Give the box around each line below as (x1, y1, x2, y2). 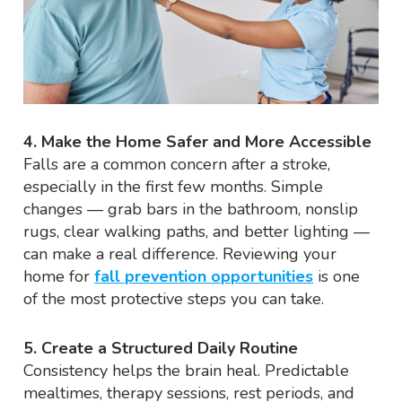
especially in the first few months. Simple (23, 176, 324, 198)
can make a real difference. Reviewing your (23, 243, 337, 266)
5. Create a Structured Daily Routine (23, 337, 299, 360)
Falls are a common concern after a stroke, (23, 153, 331, 176)
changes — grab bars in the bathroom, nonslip (23, 198, 359, 221)
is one (313, 266, 361, 288)
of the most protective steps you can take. (23, 288, 325, 310)
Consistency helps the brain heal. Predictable (23, 360, 350, 382)
